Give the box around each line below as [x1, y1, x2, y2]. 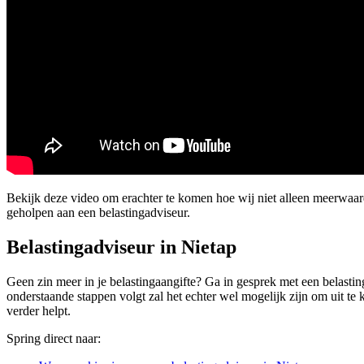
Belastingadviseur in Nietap [6, 236, 236, 258]
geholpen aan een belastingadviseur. [6, 205, 190, 219]
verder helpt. [6, 303, 71, 318]
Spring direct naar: [6, 331, 101, 345]
